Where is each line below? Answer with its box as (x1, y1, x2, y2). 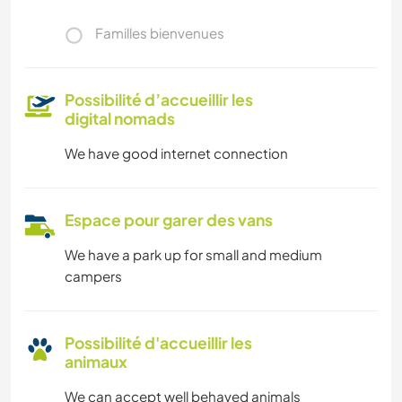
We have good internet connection (65, 144, 288, 162)
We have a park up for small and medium (65, 246, 322, 264)
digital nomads (65, 109, 175, 129)
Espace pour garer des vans (65, 210, 273, 231)
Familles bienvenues (95, 24, 224, 42)
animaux (65, 352, 127, 372)
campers (65, 267, 122, 285)
